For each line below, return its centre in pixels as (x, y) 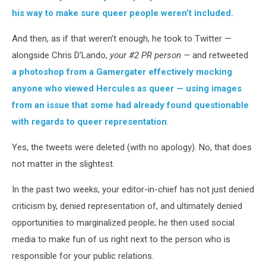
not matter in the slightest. (63, 164)
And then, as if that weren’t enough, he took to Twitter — (122, 39)
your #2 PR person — (150, 55)
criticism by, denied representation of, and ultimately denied (127, 206)
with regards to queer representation (89, 122)
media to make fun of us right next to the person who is (121, 239)
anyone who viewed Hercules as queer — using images (127, 88)
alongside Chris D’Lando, (61, 55)
